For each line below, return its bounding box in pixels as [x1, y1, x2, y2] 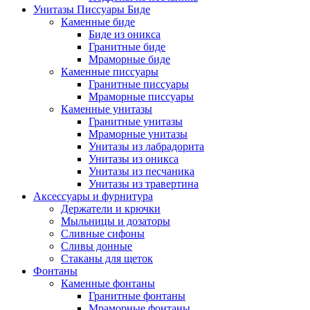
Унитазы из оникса [89, 153, 179, 165]
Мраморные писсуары [89, 91, 194, 102]
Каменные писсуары [61, 66, 158, 77]
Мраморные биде [89, 53, 170, 65]
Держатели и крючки [61, 203, 161, 215]
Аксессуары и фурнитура [33, 190, 153, 202]
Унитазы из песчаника [89, 165, 194, 177]
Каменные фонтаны [61, 277, 155, 289]
